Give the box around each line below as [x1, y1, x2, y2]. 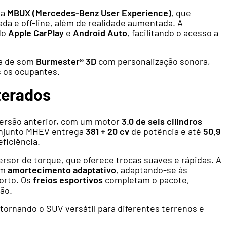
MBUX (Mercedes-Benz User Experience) [7, 7, 171, 19]
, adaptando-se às [116, 164, 187, 176]
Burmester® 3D [36, 56, 96, 67]
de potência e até [129, 126, 203, 137]
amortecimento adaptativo [8, 164, 116, 176]
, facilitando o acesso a [127, 27, 218, 39]
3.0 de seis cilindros [122, 116, 202, 127]
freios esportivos [33, 174, 103, 186]
